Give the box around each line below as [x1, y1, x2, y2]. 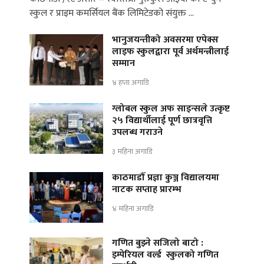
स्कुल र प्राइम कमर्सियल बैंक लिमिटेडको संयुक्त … [29, 5, 194, 22]
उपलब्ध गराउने [112, 124, 163, 141]
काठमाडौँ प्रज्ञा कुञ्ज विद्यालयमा [112, 170, 219, 186]
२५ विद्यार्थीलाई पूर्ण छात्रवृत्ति [112, 113, 212, 129]
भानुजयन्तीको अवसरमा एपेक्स [112, 32, 219, 48]
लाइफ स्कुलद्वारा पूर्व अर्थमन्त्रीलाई [112, 44, 229, 60]
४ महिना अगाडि [112, 202, 153, 215]
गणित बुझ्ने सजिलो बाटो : [112, 235, 203, 252]
